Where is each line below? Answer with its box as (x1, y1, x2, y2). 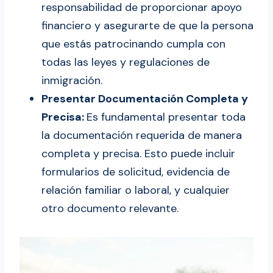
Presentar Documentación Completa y (41, 91, 248, 107)
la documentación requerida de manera (41, 128, 242, 143)
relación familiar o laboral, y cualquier (41, 183, 230, 198)
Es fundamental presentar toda (87, 110, 246, 125)
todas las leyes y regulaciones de (41, 55, 210, 70)
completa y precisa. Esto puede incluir (41, 146, 235, 161)
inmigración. (41, 73, 102, 88)
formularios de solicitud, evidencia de (41, 165, 230, 180)
